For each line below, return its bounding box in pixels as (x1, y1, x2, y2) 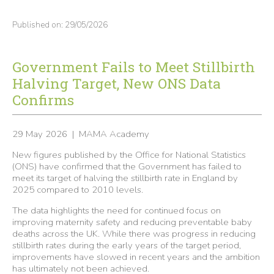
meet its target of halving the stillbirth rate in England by (12, 172, 238, 185)
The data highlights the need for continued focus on (12, 204, 221, 217)
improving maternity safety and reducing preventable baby (12, 216, 252, 229)
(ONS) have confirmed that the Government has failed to (12, 160, 242, 173)
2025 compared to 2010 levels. (12, 183, 143, 196)
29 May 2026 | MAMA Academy (12, 128, 149, 141)
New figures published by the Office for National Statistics (12, 149, 246, 161)
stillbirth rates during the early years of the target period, (12, 239, 241, 252)
